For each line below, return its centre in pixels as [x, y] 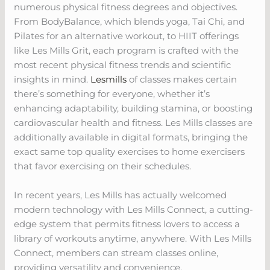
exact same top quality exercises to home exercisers [130, 151]
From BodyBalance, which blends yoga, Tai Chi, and [130, 21]
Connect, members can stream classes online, [116, 253]
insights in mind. [52, 79]
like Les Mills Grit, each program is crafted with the [127, 50]
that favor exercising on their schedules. [103, 166]
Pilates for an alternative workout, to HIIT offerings [127, 36]
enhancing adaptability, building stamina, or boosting [133, 108]
